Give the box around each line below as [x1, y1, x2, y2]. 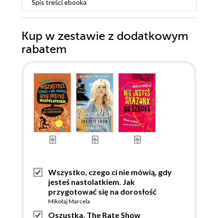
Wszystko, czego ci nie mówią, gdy [48, 167, 172, 177]
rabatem [21, 43, 67, 56]
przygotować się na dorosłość [48, 187, 157, 197]
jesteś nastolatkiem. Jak [48, 177, 135, 187]
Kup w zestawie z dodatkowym [21, 30, 188, 43]
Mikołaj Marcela [48, 198, 90, 205]
